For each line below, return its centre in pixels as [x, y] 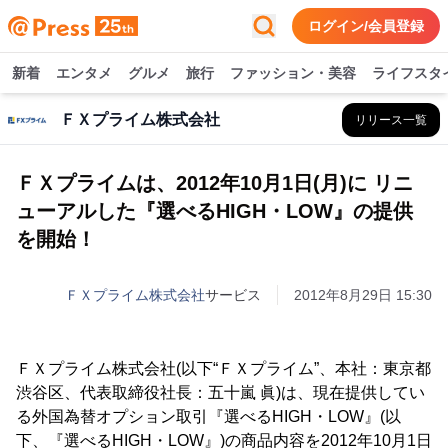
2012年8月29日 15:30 [363, 295]
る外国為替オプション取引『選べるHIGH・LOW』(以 [208, 416]
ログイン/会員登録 [366, 26]
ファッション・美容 [293, 73]
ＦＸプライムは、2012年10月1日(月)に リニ [214, 183]
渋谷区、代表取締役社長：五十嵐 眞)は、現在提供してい [220, 392]
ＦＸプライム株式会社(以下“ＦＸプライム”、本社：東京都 [223, 368]
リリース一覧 [391, 120]
